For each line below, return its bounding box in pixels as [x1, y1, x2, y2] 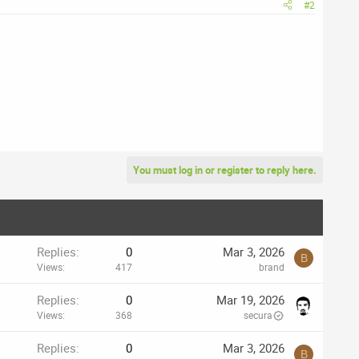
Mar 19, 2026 [216, 292, 284, 309]
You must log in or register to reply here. [133, 163, 317, 178]
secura [244, 309, 272, 322]
